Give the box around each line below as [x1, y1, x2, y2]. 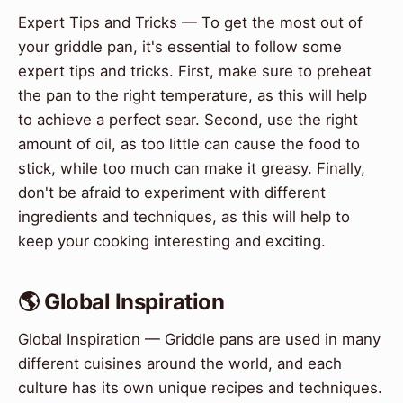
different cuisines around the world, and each [18, 354, 342, 372]
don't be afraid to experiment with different [18, 183, 326, 201]
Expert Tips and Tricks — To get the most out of [18, 13, 363, 31]
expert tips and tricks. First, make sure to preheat [18, 61, 372, 80]
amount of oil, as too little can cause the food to [18, 134, 360, 153]
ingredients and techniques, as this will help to [18, 207, 350, 226]
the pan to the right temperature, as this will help [18, 85, 367, 104]
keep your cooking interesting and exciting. [18, 231, 326, 250]
